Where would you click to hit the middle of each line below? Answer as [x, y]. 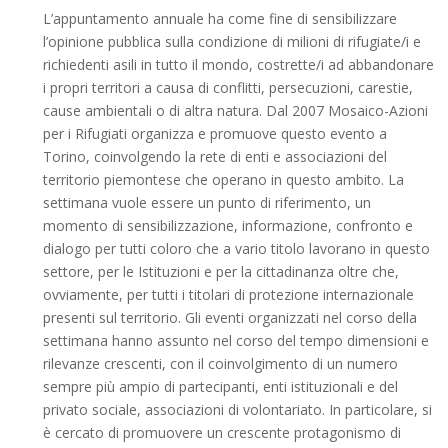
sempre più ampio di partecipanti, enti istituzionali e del [220, 387]
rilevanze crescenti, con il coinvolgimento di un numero [220, 364]
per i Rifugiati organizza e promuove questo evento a [214, 134]
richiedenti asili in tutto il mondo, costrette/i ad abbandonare [238, 65]
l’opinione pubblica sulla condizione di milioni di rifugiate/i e [231, 42]
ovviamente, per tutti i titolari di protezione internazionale [228, 295]
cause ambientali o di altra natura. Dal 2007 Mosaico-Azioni [235, 111]
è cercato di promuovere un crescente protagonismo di [221, 433]
